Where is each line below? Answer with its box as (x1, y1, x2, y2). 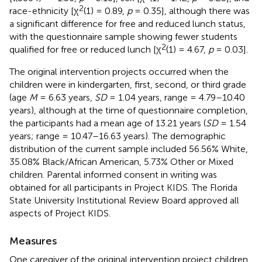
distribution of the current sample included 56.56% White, (9, 143, 248, 154)
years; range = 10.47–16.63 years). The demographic (9, 130, 226, 142)
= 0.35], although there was (132, 5, 250, 16)
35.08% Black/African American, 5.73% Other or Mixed (9, 156, 233, 167)
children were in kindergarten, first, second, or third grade (9, 78, 246, 90)
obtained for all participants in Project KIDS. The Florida (9, 181, 237, 193)
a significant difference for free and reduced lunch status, (9, 18, 246, 29)
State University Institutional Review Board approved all (9, 194, 239, 206)
